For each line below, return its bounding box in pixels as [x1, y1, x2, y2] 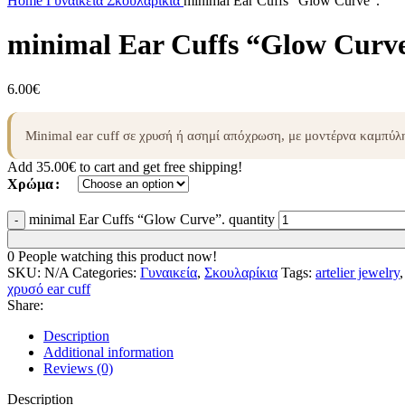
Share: [7, 297, 43, 313]
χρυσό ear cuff [7, 280, 90, 297]
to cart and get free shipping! [76, 158, 242, 174]
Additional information [43, 344, 174, 360]
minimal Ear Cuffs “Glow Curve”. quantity [29, 211, 275, 227]
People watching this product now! [18, 248, 217, 264]
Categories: [72, 264, 137, 280]
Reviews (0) [43, 360, 113, 376]
